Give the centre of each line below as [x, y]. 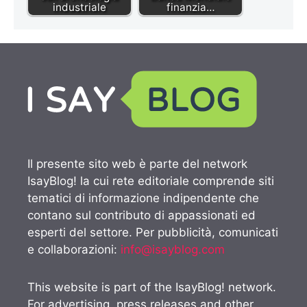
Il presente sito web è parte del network [137, 164]
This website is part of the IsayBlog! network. [152, 287]
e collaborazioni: [74, 250]
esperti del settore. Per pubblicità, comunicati [153, 233]
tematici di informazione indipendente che [143, 198]
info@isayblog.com [173, 250]
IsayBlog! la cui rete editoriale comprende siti [151, 181]
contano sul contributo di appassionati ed [142, 216]
